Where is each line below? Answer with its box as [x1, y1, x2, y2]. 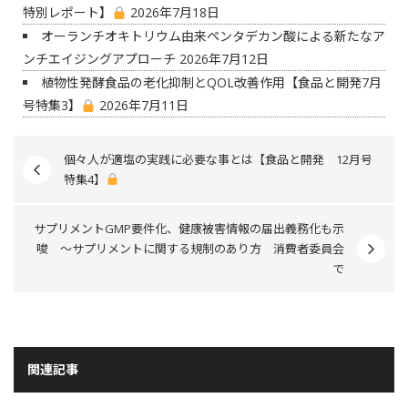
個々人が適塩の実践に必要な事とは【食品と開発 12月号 [64, 151, 372, 168]
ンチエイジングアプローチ [23, 50, 176, 68]
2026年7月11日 [95, 97, 189, 115]
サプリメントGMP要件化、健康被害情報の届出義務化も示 [34, 220, 344, 238]
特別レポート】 [23, 4, 112, 22]
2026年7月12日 [176, 50, 269, 68]
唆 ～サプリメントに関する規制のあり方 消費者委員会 [36, 240, 344, 258]
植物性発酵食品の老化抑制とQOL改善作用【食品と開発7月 [41, 74, 382, 92]
